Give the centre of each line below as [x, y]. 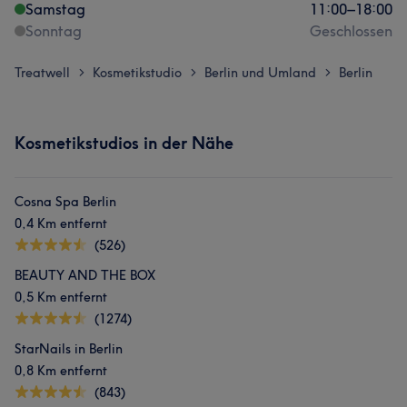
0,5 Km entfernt [61, 297]
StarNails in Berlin [69, 349]
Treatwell [42, 73]
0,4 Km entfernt [61, 223]
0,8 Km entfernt [61, 371]
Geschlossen [351, 31]
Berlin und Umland [260, 73]
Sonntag [54, 31]
